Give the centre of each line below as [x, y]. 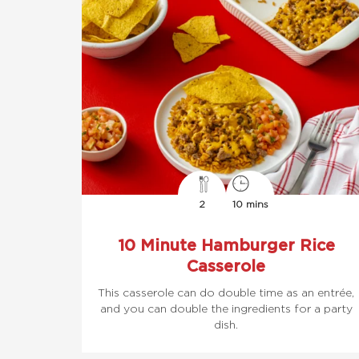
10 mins [250, 204]
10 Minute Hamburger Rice [226, 244]
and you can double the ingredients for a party [226, 308]
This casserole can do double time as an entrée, [226, 292]
